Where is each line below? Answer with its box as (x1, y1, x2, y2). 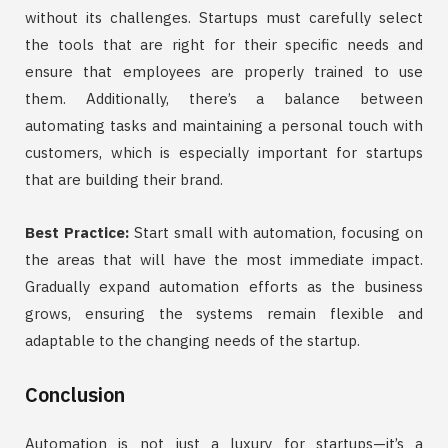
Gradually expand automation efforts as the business (25, 276, 423, 296)
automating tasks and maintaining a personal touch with (25, 115, 423, 135)
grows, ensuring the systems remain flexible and (25, 303, 423, 323)
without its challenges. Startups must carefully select (25, 7, 423, 27)
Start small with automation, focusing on (129, 222, 423, 242)
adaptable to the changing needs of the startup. (25, 330, 360, 350)
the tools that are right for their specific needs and (25, 34, 423, 54)
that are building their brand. (25, 169, 223, 189)
